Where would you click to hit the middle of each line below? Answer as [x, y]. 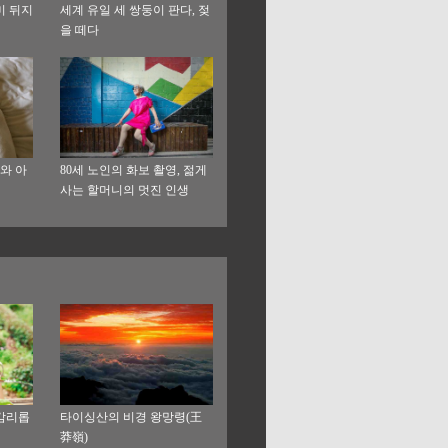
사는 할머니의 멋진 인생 [124, 190]
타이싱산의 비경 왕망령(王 [130, 417]
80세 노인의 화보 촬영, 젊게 [133, 170]
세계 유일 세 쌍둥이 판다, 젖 [134, 10]
